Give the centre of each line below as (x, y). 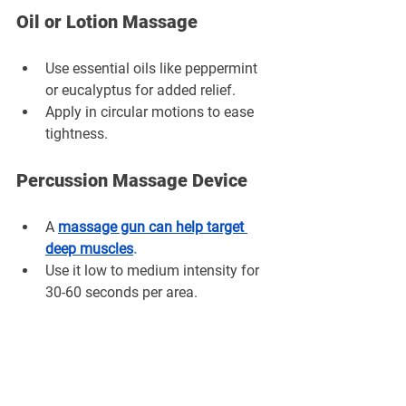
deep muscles (89, 248)
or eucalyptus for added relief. (140, 90)
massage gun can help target (153, 227)
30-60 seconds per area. (121, 292)
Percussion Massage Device (132, 180)
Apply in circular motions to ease (151, 111)
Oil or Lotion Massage (107, 21)
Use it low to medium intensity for (154, 270)
